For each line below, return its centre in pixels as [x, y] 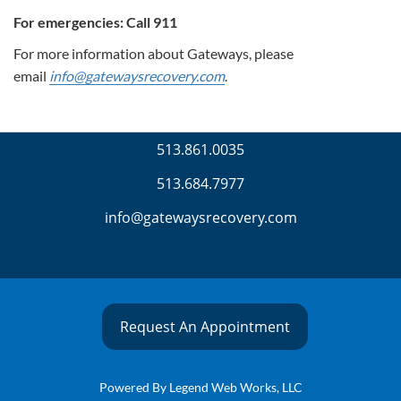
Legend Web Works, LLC [235, 387]
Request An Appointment [205, 326]
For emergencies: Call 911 [95, 22]
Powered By [134, 387]
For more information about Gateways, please [154, 54]
